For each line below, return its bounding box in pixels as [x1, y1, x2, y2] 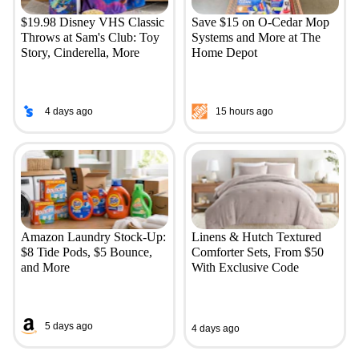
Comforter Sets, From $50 [191, 244, 324, 259]
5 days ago [44, 321, 93, 333]
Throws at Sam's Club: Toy [20, 30, 159, 44]
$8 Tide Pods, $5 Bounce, [20, 244, 152, 259]
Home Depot [191, 45, 257, 59]
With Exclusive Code [191, 260, 299, 274]
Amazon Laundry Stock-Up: [20, 229, 166, 244]
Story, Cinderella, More [20, 45, 139, 59]
